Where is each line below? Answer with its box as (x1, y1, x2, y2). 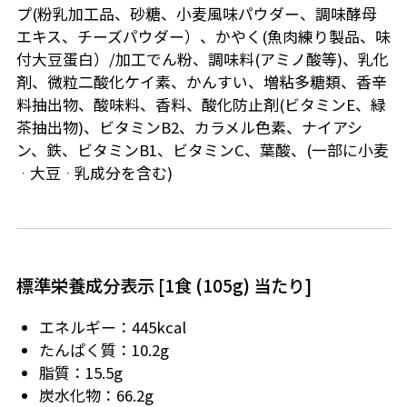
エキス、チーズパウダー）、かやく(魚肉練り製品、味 (15, 25, 391, 48)
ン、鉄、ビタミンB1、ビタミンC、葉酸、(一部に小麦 (15, 139, 389, 162)
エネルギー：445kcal (39, 315, 187, 338)
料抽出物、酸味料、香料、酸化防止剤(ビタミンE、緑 (15, 94, 386, 116)
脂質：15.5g (39, 361, 124, 383)
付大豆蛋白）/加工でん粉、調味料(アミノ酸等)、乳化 (15, 48, 389, 71)
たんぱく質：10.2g (39, 338, 170, 361)
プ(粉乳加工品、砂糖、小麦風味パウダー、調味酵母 (15, 3, 377, 25)
